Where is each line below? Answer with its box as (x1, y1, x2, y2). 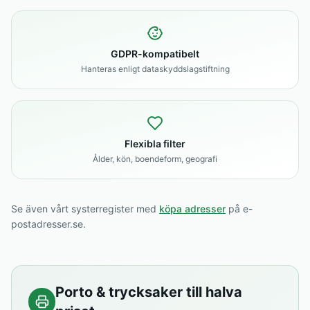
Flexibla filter (125, 138, 185, 149)
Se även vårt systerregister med (11, 203, 159, 215)
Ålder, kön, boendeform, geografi (93, 154, 217, 164)
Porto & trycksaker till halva (55, 284, 243, 300)
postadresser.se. (11, 218, 86, 230)
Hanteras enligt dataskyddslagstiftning (80, 64, 230, 74)
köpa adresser (159, 203, 226, 215)
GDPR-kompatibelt (111, 48, 199, 60)
